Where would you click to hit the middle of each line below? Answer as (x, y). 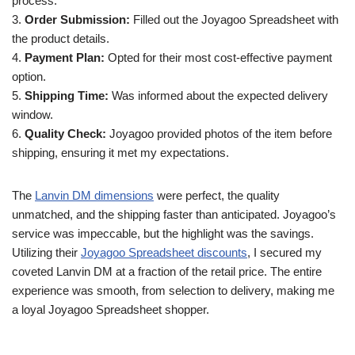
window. (32, 115)
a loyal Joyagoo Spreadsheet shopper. (111, 309)
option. (29, 76)
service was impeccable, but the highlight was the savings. (163, 233)
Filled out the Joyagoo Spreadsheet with (234, 19)
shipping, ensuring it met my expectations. (120, 153)
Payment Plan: (65, 57)
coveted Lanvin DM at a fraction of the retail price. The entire (167, 271)
